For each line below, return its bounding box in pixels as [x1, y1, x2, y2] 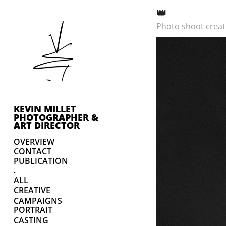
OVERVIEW [13, 136, 54, 148]
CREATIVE [13, 185, 50, 196]
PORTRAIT [13, 204, 52, 216]
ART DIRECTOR [13, 119, 80, 132]
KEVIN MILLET [13, 102, 76, 116]
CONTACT [13, 146, 51, 157]
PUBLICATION [13, 155, 68, 167]
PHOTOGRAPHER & [13, 110, 98, 124]
